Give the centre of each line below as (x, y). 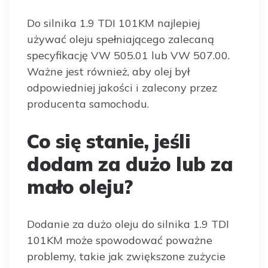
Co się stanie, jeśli (109, 141)
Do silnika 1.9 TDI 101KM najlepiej (113, 23)
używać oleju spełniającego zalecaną (121, 39)
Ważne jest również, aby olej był (108, 71)
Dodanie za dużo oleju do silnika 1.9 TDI (128, 224)
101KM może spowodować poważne (120, 240)
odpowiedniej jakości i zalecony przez (122, 88)
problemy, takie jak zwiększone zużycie (126, 256)
